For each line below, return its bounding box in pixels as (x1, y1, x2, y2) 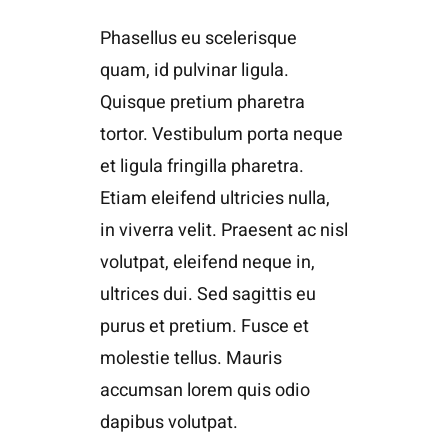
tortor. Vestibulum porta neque (99, 120, 343, 148)
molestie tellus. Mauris (99, 344, 282, 372)
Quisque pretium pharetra (99, 88, 305, 116)
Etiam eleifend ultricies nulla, (99, 184, 330, 212)
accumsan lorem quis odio (99, 376, 310, 404)
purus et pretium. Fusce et (99, 312, 309, 340)
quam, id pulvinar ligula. (99, 56, 289, 84)
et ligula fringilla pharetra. (99, 152, 304, 180)
